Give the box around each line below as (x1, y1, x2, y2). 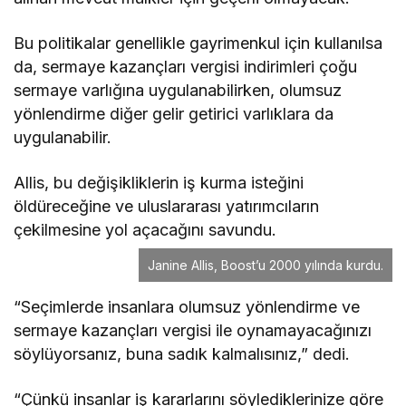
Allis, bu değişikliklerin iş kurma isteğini (14, 173, 304, 193)
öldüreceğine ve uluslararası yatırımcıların (14, 197, 320, 217)
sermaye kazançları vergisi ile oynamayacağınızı (14, 321, 372, 341)
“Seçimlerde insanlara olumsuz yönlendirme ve (14, 297, 361, 317)
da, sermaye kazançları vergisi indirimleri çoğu (14, 57, 358, 77)
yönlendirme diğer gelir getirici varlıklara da (14, 104, 334, 124)
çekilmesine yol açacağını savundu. (14, 220, 277, 240)
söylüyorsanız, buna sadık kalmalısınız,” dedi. (14, 344, 351, 364)
